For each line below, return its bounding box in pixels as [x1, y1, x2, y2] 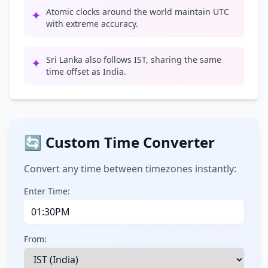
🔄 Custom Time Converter [24, 132, 215, 152]
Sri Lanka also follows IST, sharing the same [46, 54, 221, 65]
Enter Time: [24, 185, 70, 197]
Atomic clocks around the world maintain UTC [46, 6, 229, 17]
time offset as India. [46, 66, 126, 77]
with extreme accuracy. [46, 18, 138, 29]
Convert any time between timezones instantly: [24, 162, 236, 175]
